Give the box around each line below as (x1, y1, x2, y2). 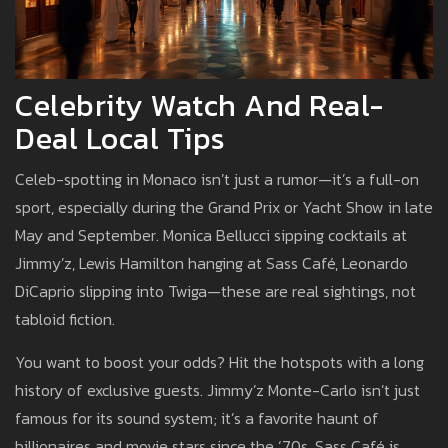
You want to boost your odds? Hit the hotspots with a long (15, 350, 424, 375)
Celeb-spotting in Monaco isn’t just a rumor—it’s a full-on (15, 167, 419, 192)
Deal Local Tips (15, 116, 226, 162)
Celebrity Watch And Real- (15, 83, 384, 129)
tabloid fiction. (15, 307, 115, 332)
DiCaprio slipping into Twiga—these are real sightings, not (15, 279, 416, 304)
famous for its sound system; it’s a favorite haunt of (15, 406, 379, 431)
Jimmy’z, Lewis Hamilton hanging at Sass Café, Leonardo (15, 251, 408, 276)
